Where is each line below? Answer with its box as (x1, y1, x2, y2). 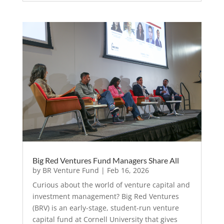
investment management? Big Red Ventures (32, 191, 179, 201)
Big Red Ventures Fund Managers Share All (32, 155, 179, 165)
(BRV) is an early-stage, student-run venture (32, 203, 179, 213)
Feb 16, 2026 (106, 165, 149, 175)
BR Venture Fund (42, 165, 99, 175)
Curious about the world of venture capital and (32, 180, 190, 190)
